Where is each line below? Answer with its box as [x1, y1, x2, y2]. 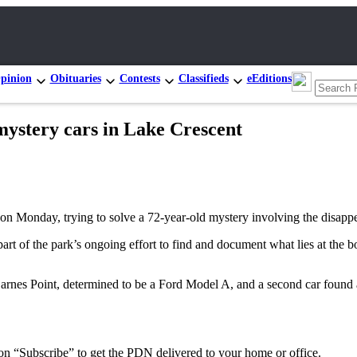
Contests [119, 72, 160, 84]
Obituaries [49, 72, 101, 84]
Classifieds [178, 72, 229, 84]
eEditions [246, 72, 292, 84]
